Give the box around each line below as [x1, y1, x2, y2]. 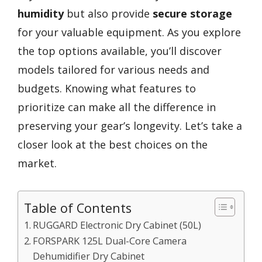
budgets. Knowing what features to [18, 81, 196, 95]
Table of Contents [24, 199, 132, 216]
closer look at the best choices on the [18, 137, 208, 151]
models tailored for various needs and [18, 63, 209, 77]
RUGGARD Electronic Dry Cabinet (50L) [33, 218, 202, 232]
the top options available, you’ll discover [18, 44, 222, 58]
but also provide [64, 6, 153, 20]
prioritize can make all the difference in [18, 100, 216, 114]
